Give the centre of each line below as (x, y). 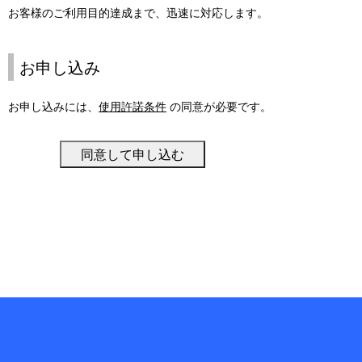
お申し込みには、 (53, 106)
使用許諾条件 (133, 106)
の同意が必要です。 (219, 106)
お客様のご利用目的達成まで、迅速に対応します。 (138, 13)
